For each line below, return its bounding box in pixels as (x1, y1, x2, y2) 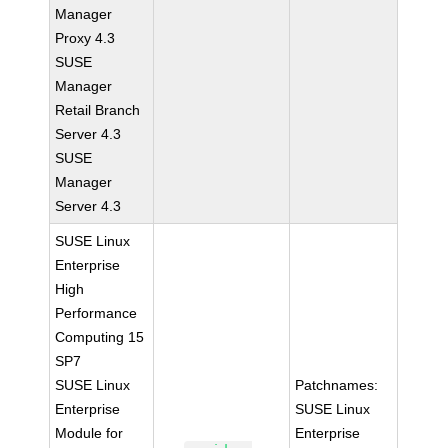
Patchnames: (295, 377, 379, 393)
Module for (55, 425, 124, 441)
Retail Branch (55, 102, 141, 118)
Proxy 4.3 (55, 30, 116, 46)
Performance (55, 305, 138, 321)
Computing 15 (55, 329, 145, 345)
